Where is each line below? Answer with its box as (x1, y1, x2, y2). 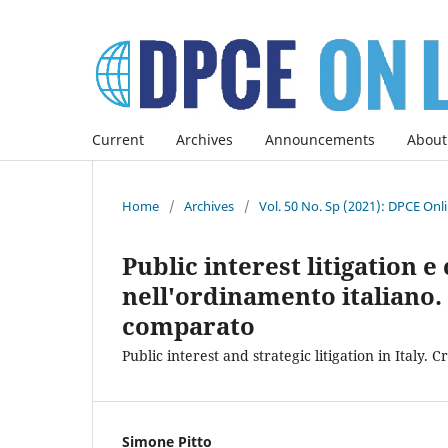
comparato (122, 308, 255, 342)
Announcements (265, 129, 375, 149)
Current (92, 129, 144, 149)
